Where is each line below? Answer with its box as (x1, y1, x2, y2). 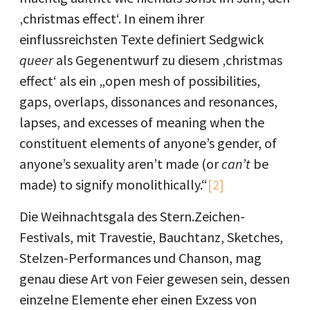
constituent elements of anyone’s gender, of (19, 134, 277, 152)
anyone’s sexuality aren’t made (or (19, 155, 221, 172)
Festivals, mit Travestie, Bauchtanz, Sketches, (19, 228, 283, 246)
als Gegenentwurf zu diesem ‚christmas (53, 51, 282, 69)
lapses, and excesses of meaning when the (19, 113, 264, 131)
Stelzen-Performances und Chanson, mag (19, 249, 262, 266)
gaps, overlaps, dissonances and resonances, (19, 93, 277, 110)
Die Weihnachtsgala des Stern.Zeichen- (19, 208, 245, 225)
